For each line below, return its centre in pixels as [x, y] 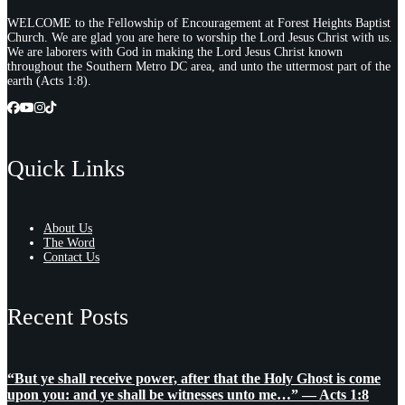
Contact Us [71, 257]
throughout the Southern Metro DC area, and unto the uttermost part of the [199, 67]
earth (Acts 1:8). [49, 81]
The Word [69, 242]
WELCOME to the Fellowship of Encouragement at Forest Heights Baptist [199, 24]
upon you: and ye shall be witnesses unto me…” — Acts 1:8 [188, 394]
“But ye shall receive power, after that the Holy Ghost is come [194, 378]
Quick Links [66, 168]
